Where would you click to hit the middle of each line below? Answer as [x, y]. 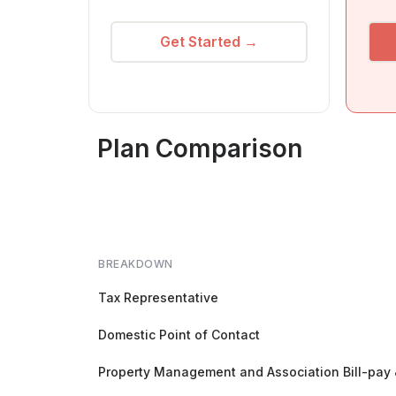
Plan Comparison [200, 148]
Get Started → [209, 42]
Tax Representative [158, 297]
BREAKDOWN [136, 263]
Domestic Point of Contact [179, 334]
